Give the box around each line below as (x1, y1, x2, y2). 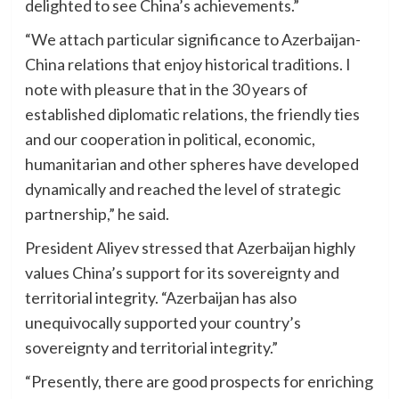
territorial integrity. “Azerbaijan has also (24, 288, 297, 307)
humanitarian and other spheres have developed (24, 154, 359, 174)
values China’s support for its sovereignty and (24, 263, 339, 282)
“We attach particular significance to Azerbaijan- (24, 29, 361, 49)
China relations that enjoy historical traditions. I (24, 54, 351, 74)
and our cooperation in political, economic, (24, 129, 315, 149)
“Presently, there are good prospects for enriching (24, 371, 373, 391)
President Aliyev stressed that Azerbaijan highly (24, 238, 355, 257)
